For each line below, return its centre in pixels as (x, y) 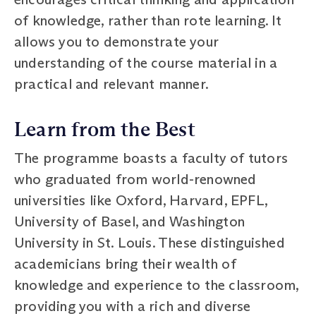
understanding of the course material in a (146, 62)
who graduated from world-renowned (135, 179)
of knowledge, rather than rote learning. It (148, 20)
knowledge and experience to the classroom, (157, 285)
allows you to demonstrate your (116, 41)
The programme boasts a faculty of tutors (151, 158)
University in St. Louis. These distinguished (150, 242)
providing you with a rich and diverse (133, 306)
